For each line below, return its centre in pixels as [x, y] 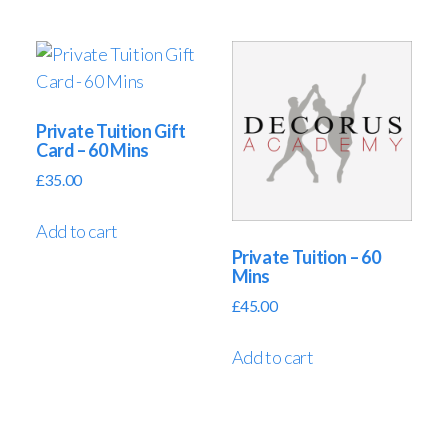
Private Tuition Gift [111, 131]
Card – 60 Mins [92, 150]
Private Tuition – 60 [306, 257]
